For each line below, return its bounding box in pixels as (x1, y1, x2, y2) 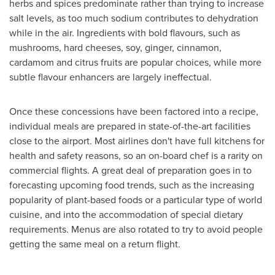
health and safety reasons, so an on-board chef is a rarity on (9, 148, 263, 163)
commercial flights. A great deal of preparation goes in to (9, 163, 252, 177)
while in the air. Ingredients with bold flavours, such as (9, 25, 240, 40)
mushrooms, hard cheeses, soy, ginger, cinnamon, (9, 40, 222, 55)
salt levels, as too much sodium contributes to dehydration (9, 10, 258, 25)
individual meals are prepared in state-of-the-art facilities (9, 118, 250, 133)
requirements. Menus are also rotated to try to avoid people (9, 222, 263, 236)
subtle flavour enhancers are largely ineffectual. (9, 69, 212, 84)
